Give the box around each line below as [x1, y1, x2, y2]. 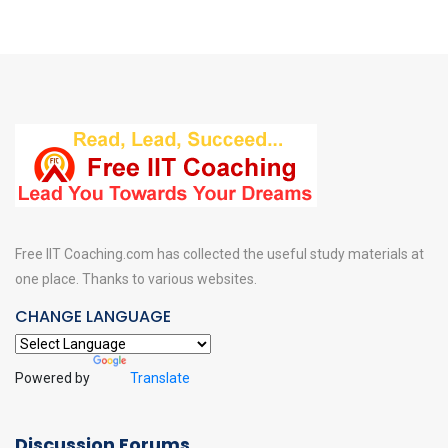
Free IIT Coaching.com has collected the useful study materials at [15, 246, 424, 262]
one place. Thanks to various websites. [15, 271, 257, 287]
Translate [130, 370, 190, 387]
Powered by [15, 370, 93, 387]
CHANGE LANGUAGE [15, 305, 171, 328]
